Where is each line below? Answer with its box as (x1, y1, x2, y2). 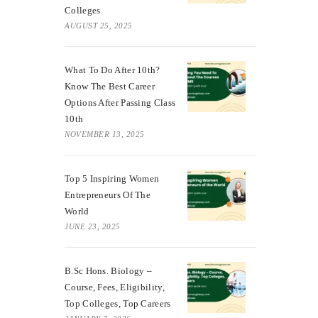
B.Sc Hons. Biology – (65, 265, 153, 276)
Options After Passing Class (65, 97, 176, 108)
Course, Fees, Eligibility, (65, 281, 165, 292)
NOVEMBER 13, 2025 (65, 129, 145, 138)
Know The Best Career (65, 80, 155, 92)
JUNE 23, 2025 (65, 221, 121, 231)
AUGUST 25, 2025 (65, 21, 133, 30)
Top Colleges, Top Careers (65, 297, 171, 309)
